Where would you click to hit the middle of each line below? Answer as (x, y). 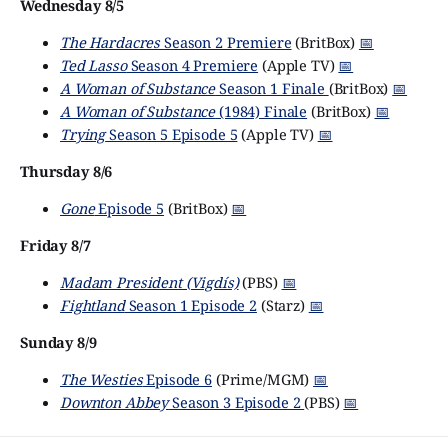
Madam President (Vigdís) (149, 282)
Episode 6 (177, 379)
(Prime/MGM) (262, 379)
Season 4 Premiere (192, 65)
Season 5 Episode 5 (171, 134)
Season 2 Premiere (227, 42)
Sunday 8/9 (58, 342)
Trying (83, 134)
